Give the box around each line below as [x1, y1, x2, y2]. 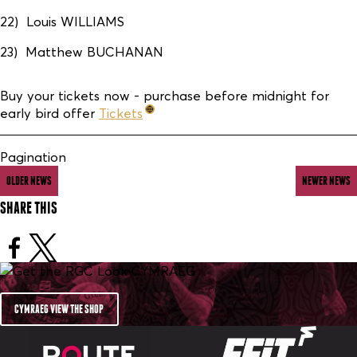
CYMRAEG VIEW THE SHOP [14, 303, 104, 316]
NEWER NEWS [301, 175, 351, 187]
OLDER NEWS [6, 175, 53, 187]
